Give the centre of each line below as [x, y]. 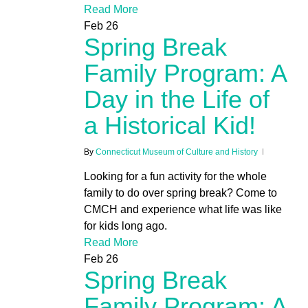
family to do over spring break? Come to [180, 193]
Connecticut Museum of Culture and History [176, 152]
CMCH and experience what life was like [183, 210]
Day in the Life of [176, 100]
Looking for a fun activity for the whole [175, 177]
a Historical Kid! [169, 126]
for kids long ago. [125, 226]
